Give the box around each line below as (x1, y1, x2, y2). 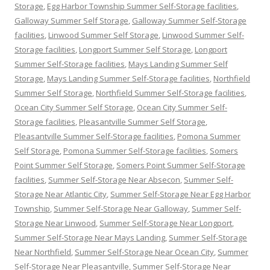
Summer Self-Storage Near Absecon (48, 174, 180, 185)
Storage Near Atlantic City (14, 188, 107, 199)
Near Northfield (14, 246, 71, 257)
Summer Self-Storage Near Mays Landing (14, 231, 165, 243)
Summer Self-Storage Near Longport (99, 217, 232, 228)
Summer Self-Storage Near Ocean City (75, 246, 214, 257)
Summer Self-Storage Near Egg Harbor (110, 188, 251, 199)
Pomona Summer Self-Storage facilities (63, 145, 206, 156)
